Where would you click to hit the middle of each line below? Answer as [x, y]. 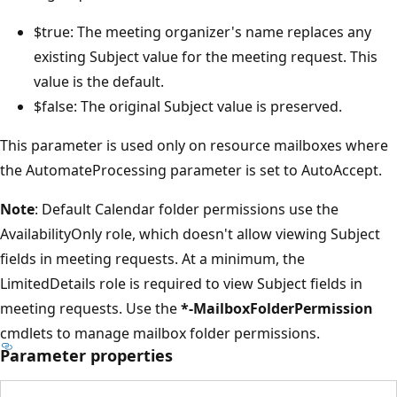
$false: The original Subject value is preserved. [188, 106]
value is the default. [99, 81]
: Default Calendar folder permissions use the [187, 209]
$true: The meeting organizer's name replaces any [202, 31]
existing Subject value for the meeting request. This [206, 56]
